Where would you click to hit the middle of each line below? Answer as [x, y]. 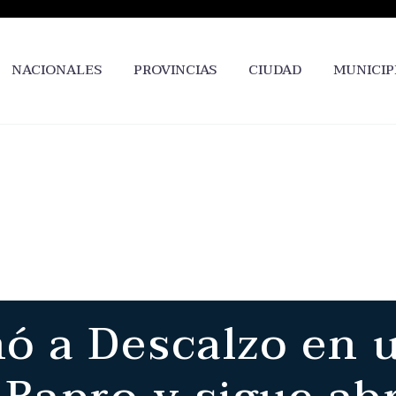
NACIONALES [57, 70]
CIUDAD [275, 70]
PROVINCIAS [175, 70]
